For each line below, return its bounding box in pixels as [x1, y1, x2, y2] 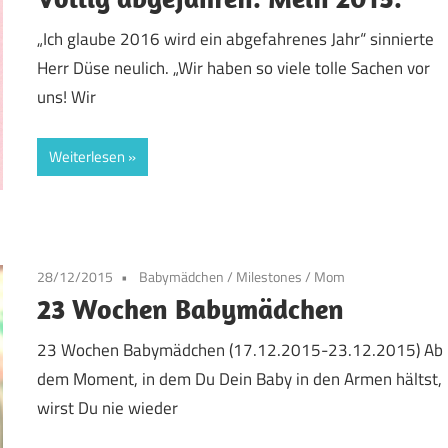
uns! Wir [37, 84, 97, 111]
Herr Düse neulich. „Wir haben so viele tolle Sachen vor [37, 55, 431, 82]
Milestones [236, 265, 303, 287]
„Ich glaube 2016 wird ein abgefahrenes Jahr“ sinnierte [37, 26, 435, 53]
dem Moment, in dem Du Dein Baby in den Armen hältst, [37, 366, 443, 392]
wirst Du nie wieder [37, 395, 179, 421]
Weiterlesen [49, 144, 126, 168]
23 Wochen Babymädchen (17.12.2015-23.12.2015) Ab [37, 337, 444, 363]
